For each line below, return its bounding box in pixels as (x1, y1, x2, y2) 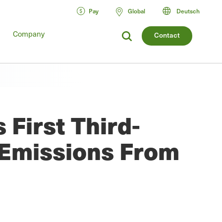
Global (128, 6, 145, 15)
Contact (154, 30, 180, 40)
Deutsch (176, 6, 200, 15)
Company (13, 28, 45, 39)
